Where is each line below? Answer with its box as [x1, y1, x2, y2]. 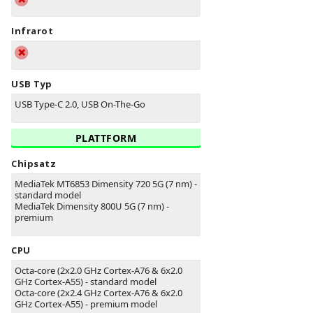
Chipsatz [11, 157, 56, 170]
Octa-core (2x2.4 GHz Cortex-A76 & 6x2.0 [15, 286, 182, 300]
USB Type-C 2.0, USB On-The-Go [15, 98, 145, 111]
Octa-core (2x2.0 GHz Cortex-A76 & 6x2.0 [15, 264, 182, 277]
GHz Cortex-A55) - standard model [15, 275, 156, 289]
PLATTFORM [75, 131, 137, 145]
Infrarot [11, 24, 53, 38]
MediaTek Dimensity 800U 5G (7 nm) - [15, 200, 169, 213]
